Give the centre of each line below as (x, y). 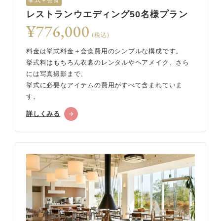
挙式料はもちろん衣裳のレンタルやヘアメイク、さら (108, 63)
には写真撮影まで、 (57, 74)
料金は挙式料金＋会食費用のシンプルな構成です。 (105, 51)
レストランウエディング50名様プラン (107, 15)
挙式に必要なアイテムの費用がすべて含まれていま (105, 85)
